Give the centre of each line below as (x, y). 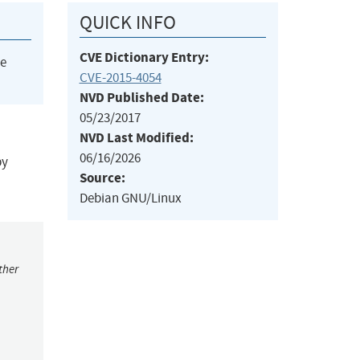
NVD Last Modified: (136, 138)
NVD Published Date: (141, 98)
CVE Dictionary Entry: (144, 58)
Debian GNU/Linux (130, 198)
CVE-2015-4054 (120, 78)
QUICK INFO (127, 23)
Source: (102, 178)
